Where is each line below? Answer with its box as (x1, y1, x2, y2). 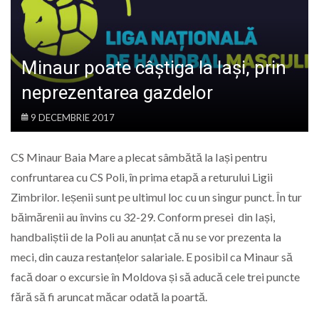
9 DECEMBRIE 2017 (31, 112, 115, 124)
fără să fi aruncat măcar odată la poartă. (11, 290, 207, 304)
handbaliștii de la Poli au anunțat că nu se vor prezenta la (11, 230, 281, 244)
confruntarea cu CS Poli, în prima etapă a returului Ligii (11, 170, 273, 184)
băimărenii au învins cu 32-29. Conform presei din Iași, (11, 210, 275, 224)
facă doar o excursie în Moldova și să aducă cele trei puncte (11, 270, 300, 284)
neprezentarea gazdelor (21, 82, 213, 104)
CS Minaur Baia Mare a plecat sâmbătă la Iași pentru (11, 150, 267, 164)
